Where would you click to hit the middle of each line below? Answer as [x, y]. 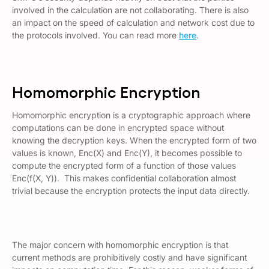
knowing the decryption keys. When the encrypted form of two [134, 140]
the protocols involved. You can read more [95, 35]
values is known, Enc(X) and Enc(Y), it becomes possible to [127, 153]
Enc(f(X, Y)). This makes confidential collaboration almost [124, 178]
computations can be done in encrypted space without [118, 128]
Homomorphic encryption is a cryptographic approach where [131, 115]
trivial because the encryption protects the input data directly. [131, 191]
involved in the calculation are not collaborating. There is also [130, 10]
